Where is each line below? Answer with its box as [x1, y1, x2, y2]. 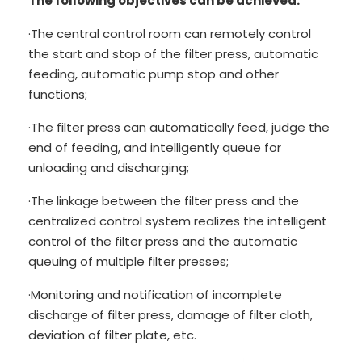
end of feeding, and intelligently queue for [28, 138, 281, 156]
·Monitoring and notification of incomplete [28, 285, 282, 303]
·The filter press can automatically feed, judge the [28, 118, 330, 136]
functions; [28, 85, 87, 103]
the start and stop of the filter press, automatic [28, 44, 318, 62]
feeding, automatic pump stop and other [28, 65, 279, 82]
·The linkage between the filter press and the [28, 192, 299, 209]
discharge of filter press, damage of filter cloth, [28, 305, 313, 323]
